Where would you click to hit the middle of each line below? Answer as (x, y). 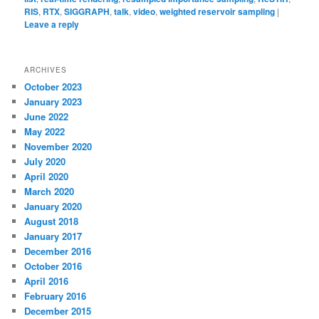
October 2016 (53, 266)
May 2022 (45, 132)
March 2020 (49, 192)
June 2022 (47, 117)
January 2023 (53, 102)
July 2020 (45, 162)
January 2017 (53, 236)
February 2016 (56, 296)
